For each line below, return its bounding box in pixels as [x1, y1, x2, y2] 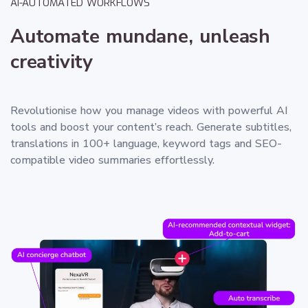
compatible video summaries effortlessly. [10, 152, 214, 168]
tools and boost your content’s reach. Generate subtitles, [10, 119, 291, 135]
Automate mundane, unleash [10, 23, 270, 49]
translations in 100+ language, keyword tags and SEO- [10, 135, 282, 151]
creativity [10, 48, 93, 75]
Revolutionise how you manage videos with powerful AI [10, 102, 287, 118]
